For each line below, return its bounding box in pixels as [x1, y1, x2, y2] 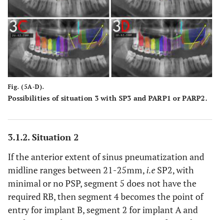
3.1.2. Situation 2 [8, 131, 79, 143]
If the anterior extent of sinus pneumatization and [8, 150, 204, 163]
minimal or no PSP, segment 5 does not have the [8, 177, 196, 189]
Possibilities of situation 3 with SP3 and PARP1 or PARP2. [8, 93, 207, 103]
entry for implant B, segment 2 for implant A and [8, 203, 198, 216]
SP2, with [155, 164, 194, 176]
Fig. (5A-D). [8, 82, 45, 90]
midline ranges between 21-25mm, [8, 164, 146, 176]
